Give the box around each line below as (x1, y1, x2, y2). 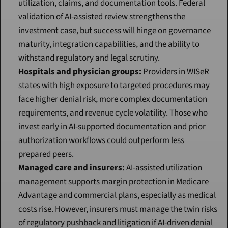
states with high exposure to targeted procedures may (18, 79, 210, 92)
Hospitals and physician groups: (18, 66, 141, 78)
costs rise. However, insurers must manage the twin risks (18, 203, 217, 216)
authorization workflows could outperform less (18, 134, 184, 147)
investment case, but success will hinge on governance (18, 24, 211, 37)
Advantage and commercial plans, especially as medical (18, 189, 216, 202)
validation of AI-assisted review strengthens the (18, 11, 185, 23)
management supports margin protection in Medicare (18, 176, 209, 188)
